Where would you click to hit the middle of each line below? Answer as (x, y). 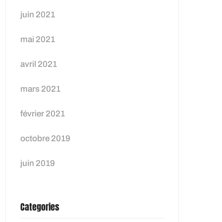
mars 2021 (40, 89)
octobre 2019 (45, 139)
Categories (40, 207)
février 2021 (43, 114)
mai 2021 (38, 39)
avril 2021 (39, 64)
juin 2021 (38, 15)
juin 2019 (38, 163)
